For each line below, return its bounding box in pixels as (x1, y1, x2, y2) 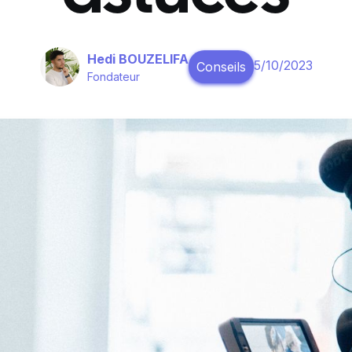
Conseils (196, 59, 246, 75)
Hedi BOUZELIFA (86, 51, 189, 67)
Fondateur (86, 70, 140, 83)
